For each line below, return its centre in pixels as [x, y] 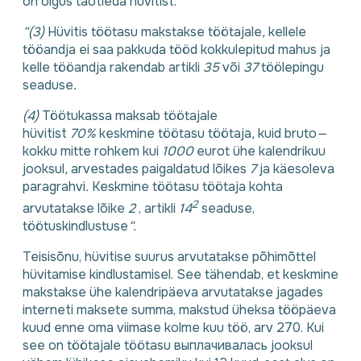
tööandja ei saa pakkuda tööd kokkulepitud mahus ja [176, 50]
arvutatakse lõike [75, 209]
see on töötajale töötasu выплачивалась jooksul [168, 346]
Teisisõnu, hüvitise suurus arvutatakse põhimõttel [169, 257]
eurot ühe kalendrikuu [261, 151]
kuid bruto [287, 134]
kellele [287, 32]
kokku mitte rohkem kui [92, 151]
